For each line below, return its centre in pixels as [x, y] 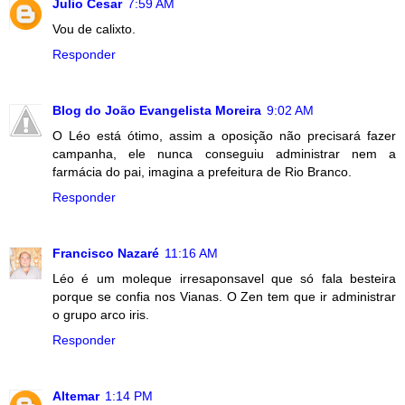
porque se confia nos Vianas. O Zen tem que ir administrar [224, 297]
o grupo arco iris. [101, 315]
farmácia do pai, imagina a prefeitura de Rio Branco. [202, 172]
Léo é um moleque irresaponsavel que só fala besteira [224, 279]
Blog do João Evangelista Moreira [157, 111]
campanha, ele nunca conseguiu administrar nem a [224, 154]
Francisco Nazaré [106, 254]
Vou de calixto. [94, 29]
